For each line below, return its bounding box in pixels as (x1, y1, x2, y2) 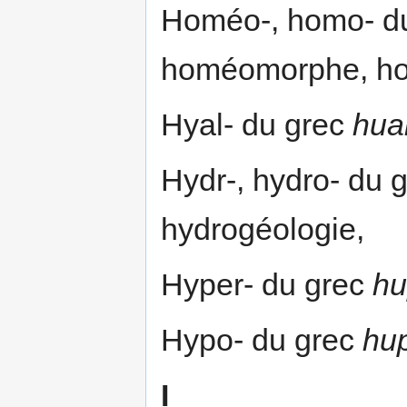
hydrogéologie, (161, 211, 364, 246)
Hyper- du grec (161, 266, 372, 302)
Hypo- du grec (161, 322, 362, 357)
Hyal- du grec (161, 106, 352, 142)
